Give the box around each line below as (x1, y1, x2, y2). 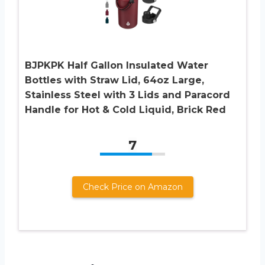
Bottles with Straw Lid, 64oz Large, (25, 74, 204, 86)
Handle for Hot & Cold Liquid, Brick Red (25, 104, 226, 115)
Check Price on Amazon (82, 181, 183, 192)
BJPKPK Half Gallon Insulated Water (25, 59, 208, 71)
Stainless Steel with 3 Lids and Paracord (25, 89, 230, 101)
